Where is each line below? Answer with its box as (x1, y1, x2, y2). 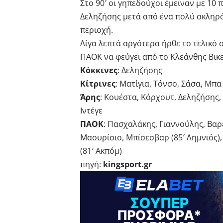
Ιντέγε (80, 105, 103, 116)
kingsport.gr (103, 159, 152, 170)
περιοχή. (80, 24, 113, 36)
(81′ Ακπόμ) (80, 145, 122, 157)
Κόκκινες (80, 65, 117, 76)
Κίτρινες (80, 78, 115, 90)
